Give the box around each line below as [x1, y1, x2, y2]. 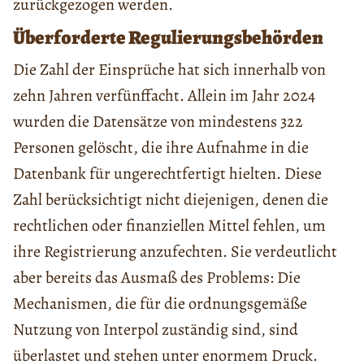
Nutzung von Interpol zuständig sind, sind [13, 318, 298, 341]
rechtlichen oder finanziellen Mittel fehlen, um [13, 214, 326, 237]
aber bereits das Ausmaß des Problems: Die [13, 266, 301, 289]
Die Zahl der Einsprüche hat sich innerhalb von [13, 58, 326, 81]
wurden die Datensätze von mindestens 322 [13, 110, 303, 133]
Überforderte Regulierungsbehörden [13, 24, 323, 51]
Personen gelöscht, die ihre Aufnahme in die [13, 136, 309, 159]
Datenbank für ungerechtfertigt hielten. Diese [13, 162, 322, 185]
